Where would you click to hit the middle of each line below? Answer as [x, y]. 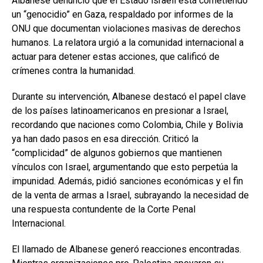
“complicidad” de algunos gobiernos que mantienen [117, 153]
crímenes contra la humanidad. [73, 71]
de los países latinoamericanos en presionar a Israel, [120, 111]
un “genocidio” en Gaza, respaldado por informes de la [122, 15]
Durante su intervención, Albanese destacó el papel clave [129, 97]
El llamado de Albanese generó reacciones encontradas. [127, 249]
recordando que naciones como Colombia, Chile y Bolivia [127, 125]
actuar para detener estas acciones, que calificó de [116, 57]
